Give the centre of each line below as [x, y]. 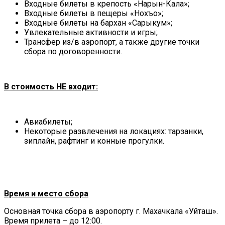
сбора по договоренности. [73, 51]
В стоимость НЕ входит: [51, 86]
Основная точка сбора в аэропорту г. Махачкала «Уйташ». [111, 211]
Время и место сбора [46, 193]
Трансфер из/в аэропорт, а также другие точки [112, 42]
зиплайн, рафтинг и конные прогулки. [94, 141]
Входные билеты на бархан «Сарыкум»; [98, 23]
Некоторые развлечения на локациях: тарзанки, [114, 131]
